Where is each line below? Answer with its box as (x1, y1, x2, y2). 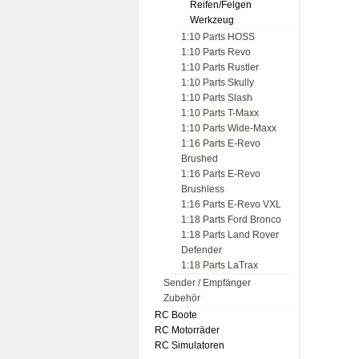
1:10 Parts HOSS (181, 31, 255, 42)
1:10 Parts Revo (181, 46, 251, 58)
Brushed (181, 153, 218, 164)
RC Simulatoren (155, 340, 224, 351)
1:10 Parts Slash (181, 92, 252, 103)
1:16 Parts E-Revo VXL (181, 199, 281, 210)
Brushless (181, 184, 224, 195)
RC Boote (155, 309, 197, 321)
